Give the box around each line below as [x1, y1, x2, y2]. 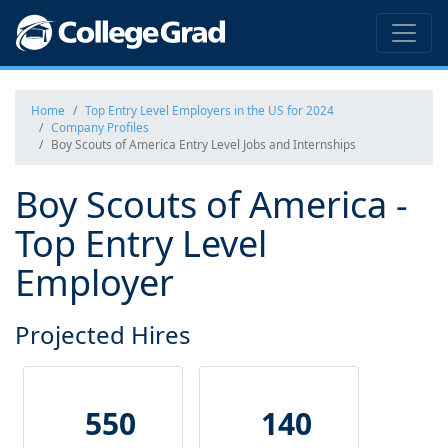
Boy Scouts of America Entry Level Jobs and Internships [51, 136, 356, 152]
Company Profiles [51, 119, 149, 135]
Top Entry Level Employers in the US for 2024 [85, 102, 334, 118]
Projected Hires [15, 318, 191, 351]
